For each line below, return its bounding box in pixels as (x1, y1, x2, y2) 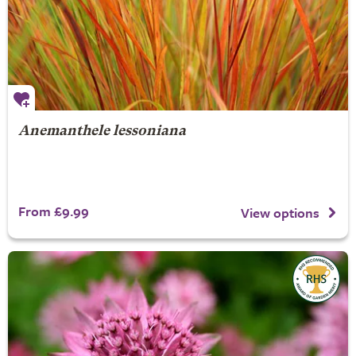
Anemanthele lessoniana (17, 125, 186, 138)
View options (241, 202, 319, 222)
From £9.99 (17, 201, 89, 221)
